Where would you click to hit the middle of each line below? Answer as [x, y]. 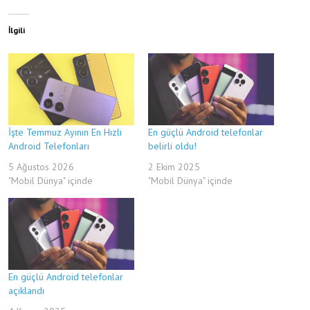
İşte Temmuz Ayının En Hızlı [65, 132]
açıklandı [26, 290]
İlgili [17, 30]
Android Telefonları [49, 146]
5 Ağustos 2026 [41, 166]
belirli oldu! [172, 146]
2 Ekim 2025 [174, 166]
